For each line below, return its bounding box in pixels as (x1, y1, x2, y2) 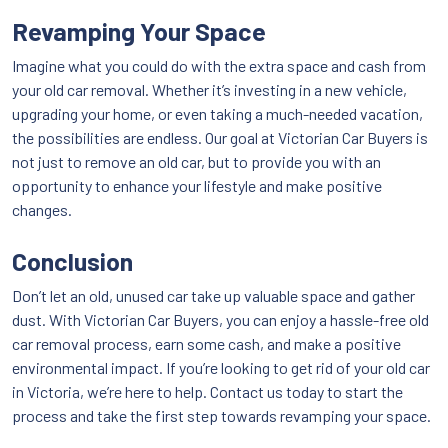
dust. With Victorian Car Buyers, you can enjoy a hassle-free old (12, 310, 429, 330)
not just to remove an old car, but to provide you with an (12, 152, 381, 172)
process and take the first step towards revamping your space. (12, 406, 431, 426)
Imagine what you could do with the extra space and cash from (12, 56, 426, 76)
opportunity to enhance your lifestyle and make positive (12, 176, 382, 196)
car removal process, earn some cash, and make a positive (12, 334, 401, 354)
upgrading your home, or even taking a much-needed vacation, (12, 104, 423, 124)
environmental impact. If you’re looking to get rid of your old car (12, 358, 430, 378)
